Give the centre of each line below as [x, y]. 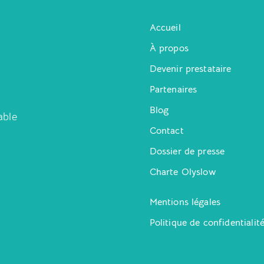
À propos [169, 48]
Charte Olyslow [182, 172]
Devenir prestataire [190, 69]
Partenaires [173, 89]
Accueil [165, 27]
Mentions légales [185, 202]
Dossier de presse [187, 151]
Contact [166, 131]
